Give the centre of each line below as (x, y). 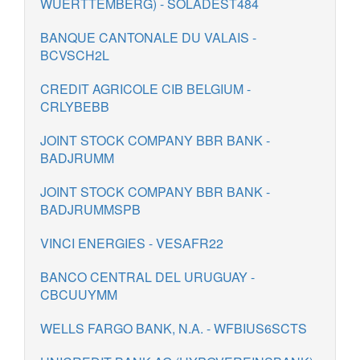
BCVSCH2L (75, 55)
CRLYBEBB (75, 106)
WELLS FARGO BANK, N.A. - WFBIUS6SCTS (174, 328)
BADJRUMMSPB (90, 209)
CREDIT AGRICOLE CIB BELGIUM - (145, 89)
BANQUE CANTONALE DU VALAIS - (148, 37)
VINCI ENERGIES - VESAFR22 (132, 243)
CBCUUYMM (79, 295)
